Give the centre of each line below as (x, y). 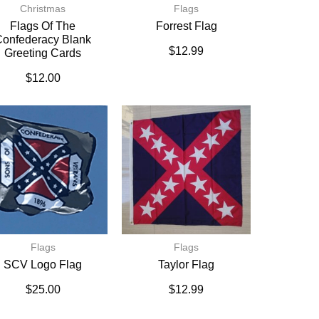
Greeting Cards (43, 53)
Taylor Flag (187, 265)
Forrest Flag (186, 26)
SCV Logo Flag (43, 265)
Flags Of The (43, 26)
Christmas (43, 8)
